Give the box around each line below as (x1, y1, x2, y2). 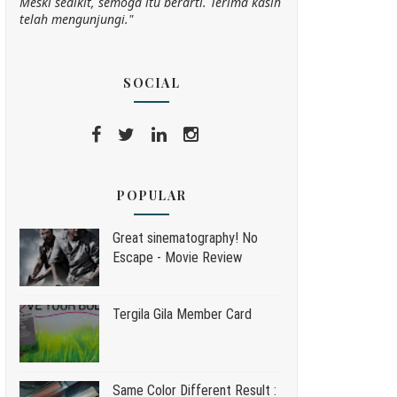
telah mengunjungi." (19, 11, 133, 27)
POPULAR (116, 187, 187, 204)
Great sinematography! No (113, 230, 258, 246)
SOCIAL (123, 74, 180, 91)
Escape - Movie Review (113, 249, 242, 266)
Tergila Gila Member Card (113, 306, 252, 323)
